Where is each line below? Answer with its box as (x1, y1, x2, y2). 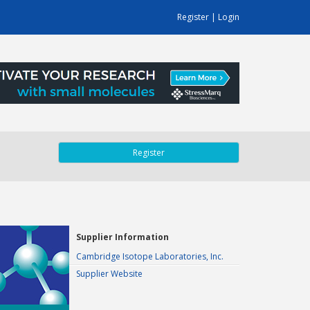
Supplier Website (76, 268, 143, 280)
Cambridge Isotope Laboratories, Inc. (76, 250, 224, 262)
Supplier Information (76, 231, 169, 243)
